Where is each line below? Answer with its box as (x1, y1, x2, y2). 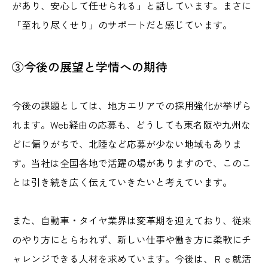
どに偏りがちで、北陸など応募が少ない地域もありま (12, 136, 242, 151)
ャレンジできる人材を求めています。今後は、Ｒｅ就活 (12, 251, 251, 266)
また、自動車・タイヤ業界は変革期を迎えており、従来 (12, 213, 251, 228)
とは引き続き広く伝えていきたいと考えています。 (12, 175, 232, 190)
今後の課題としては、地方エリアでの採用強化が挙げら (12, 98, 251, 113)
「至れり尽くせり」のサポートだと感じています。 (12, 17, 232, 32)
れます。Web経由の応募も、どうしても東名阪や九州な (12, 117, 251, 132)
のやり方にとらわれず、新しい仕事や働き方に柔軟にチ (12, 232, 251, 247)
